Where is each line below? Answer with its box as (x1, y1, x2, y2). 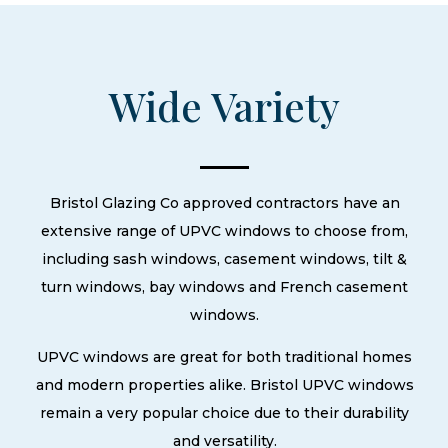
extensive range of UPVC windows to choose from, (41, 222, 408, 240)
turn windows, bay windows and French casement (41, 278, 408, 296)
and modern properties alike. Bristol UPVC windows (35, 376, 414, 394)
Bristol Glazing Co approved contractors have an (49, 194, 400, 212)
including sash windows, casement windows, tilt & (42, 250, 407, 268)
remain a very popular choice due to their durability (40, 404, 409, 422)
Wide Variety (109, 79, 340, 132)
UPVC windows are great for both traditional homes (37, 348, 412, 366)
